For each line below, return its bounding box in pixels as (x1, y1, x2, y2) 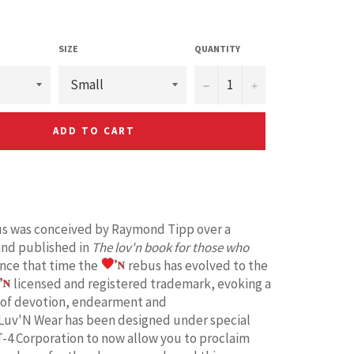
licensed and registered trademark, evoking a (11, 274, 271, 292)
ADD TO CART (53, 124, 135, 138)
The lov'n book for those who (92, 238, 249, 256)
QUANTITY (194, 42, 240, 55)
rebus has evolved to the (126, 256, 268, 274)
